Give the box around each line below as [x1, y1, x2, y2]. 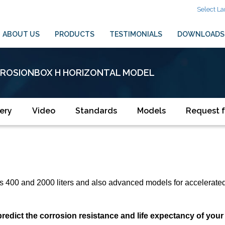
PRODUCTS [54, 30, 94, 38]
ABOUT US [2, 30, 40, 38]
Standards [75, 106, 117, 116]
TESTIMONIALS [109, 30, 162, 38]
